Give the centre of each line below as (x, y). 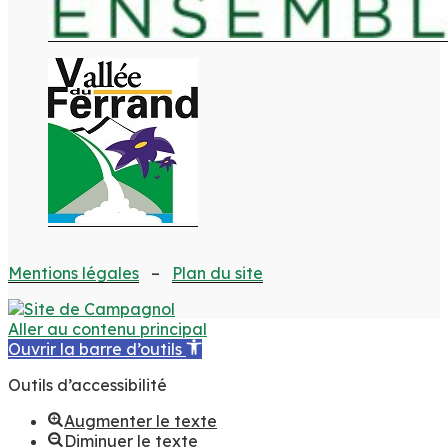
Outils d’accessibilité (87, 384)
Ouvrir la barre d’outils (95, 348)
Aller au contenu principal (107, 328)
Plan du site (217, 272)
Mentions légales (73, 272)
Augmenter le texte (140, 420)
